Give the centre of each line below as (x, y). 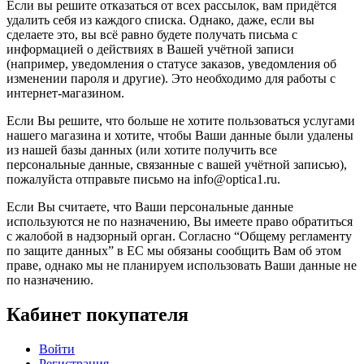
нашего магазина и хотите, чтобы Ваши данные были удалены (180, 135)
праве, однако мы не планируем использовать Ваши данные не (182, 265)
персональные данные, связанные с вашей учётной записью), (177, 164)
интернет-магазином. (65, 93)
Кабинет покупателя (97, 314)
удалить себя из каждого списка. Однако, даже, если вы (160, 19)
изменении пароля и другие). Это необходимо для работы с (171, 78)
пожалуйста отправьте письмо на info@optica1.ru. (143, 179)
